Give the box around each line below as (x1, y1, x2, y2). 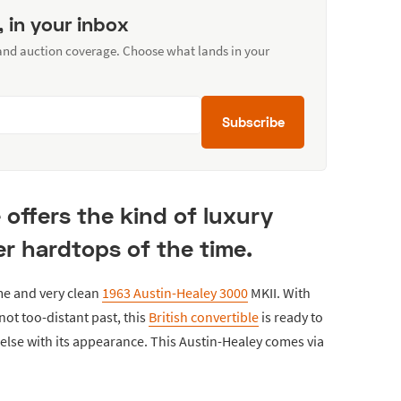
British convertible (149, 307, 259, 326)
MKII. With (248, 283, 311, 302)
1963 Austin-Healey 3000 (102, 283, 248, 302)
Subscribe (221, 113, 285, 130)
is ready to (259, 307, 323, 326)
